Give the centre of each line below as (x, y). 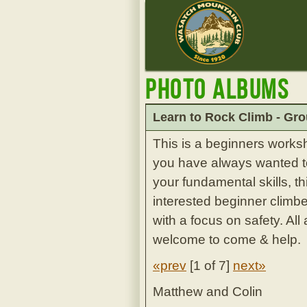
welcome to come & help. (227, 240)
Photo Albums (217, 89)
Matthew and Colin (208, 292)
